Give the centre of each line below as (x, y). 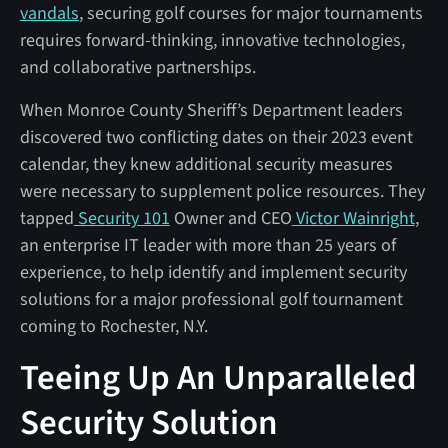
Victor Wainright (353, 218)
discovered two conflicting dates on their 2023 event (216, 137)
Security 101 (121, 218)
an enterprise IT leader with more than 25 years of (207, 245)
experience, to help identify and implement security (213, 272)
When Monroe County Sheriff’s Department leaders (211, 110)
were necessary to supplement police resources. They (222, 191)
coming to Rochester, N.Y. (113, 326)
